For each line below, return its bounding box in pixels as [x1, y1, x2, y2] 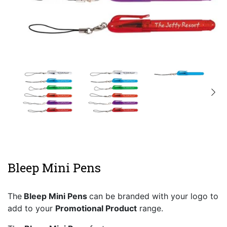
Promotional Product [55, 203, 137, 214]
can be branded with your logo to [89, 191, 218, 202]
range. [137, 203, 163, 214]
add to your [8, 203, 55, 214]
